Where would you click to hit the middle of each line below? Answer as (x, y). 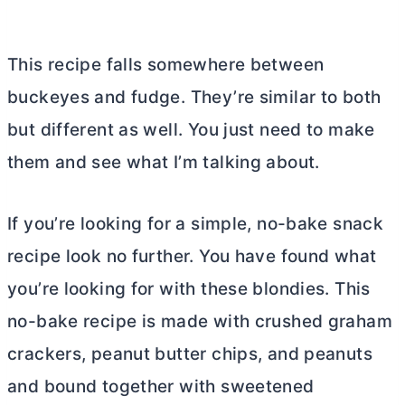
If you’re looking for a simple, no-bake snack (196, 224)
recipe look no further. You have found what (192, 256)
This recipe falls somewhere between (166, 65)
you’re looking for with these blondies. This (189, 289)
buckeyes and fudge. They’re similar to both (194, 97)
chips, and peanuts (289, 354)
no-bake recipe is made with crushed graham (200, 321)
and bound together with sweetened (161, 386)
